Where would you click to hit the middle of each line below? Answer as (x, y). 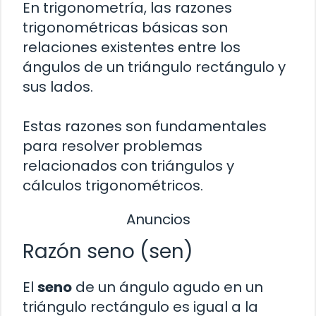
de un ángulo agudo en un (168, 287)
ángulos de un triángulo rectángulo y (154, 67)
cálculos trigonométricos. (113, 185)
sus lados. (58, 86)
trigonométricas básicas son (125, 27)
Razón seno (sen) (108, 252)
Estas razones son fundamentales (145, 126)
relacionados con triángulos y (128, 165)
